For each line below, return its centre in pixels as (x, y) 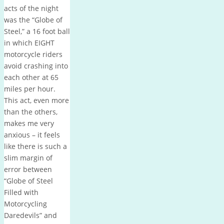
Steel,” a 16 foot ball (37, 31)
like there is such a (35, 146)
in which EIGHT (29, 42)
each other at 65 (31, 77)
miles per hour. (30, 88)
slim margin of (28, 157)
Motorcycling (25, 203)
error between (28, 169)
